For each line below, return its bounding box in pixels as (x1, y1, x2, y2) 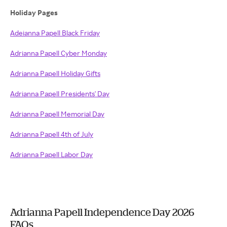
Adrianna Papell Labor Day (10, 150, 93, 159)
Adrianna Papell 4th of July (10, 130, 93, 138)
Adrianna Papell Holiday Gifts (10, 69, 100, 78)
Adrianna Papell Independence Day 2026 (10, 206, 194, 218)
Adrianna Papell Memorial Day (10, 109, 104, 118)
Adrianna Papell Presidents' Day (10, 89, 109, 98)
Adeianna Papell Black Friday (10, 28, 100, 37)
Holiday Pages (10, 8, 59, 17)
